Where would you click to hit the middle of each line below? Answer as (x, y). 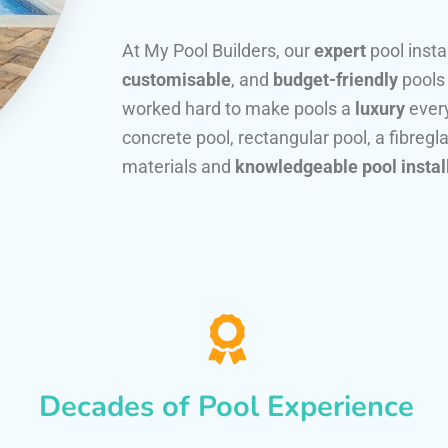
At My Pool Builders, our (218, 51)
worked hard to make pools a (238, 109)
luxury (380, 109)
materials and (178, 167)
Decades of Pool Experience (227, 407)
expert (340, 51)
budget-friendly (335, 80)
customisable (176, 80)
